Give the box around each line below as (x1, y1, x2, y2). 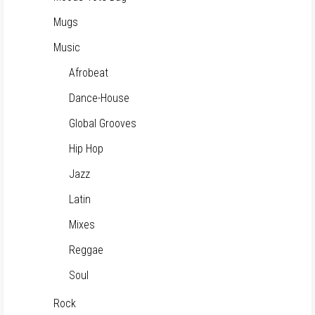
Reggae (69, 243, 103, 257)
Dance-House (69, 91, 129, 105)
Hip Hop (69, 142, 103, 155)
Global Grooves (69, 117, 136, 130)
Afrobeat (69, 66, 108, 79)
